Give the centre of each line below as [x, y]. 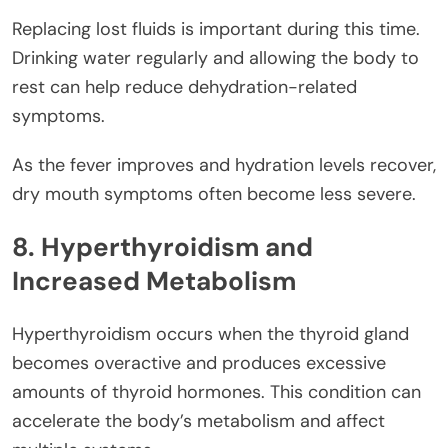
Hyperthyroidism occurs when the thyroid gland [210, 333]
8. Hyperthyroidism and [162, 247]
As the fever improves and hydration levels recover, [224, 164]
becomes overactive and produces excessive [199, 362]
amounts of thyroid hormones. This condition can [216, 391]
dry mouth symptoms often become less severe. [214, 193]
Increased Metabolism [154, 281]
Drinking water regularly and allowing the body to [215, 57]
